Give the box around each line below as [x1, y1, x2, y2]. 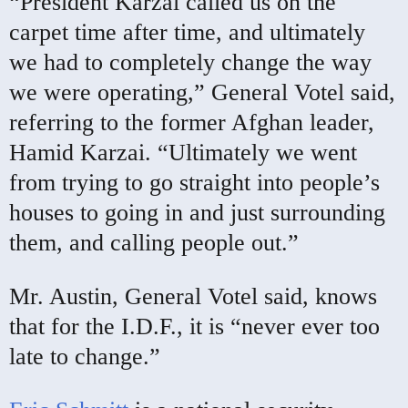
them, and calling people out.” [9, 229, 299, 256]
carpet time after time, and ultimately [9, 18, 365, 46]
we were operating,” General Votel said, [9, 78, 395, 106]
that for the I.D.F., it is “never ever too [9, 312, 380, 340]
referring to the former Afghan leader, [9, 108, 374, 136]
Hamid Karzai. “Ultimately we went [9, 138, 357, 166]
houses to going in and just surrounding [9, 199, 385, 226]
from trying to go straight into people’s [9, 168, 380, 196]
